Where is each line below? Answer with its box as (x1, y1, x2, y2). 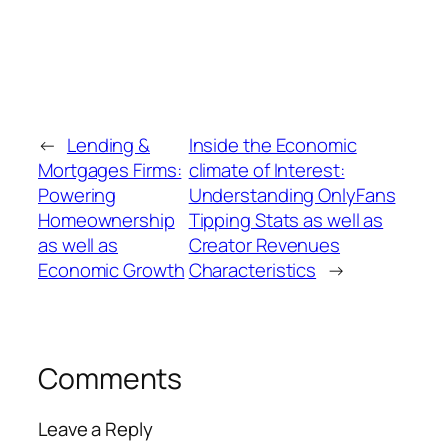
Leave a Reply (38, 415, 153, 442)
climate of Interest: (188, 157, 345, 184)
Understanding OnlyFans (188, 182, 396, 209)
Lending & (66, 132, 151, 159)
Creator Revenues (188, 232, 341, 259)
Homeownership (38, 207, 175, 234)
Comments (38, 359, 183, 399)
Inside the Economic (188, 132, 357, 159)
